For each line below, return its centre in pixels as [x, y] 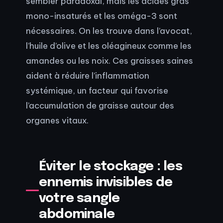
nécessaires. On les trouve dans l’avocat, [109, 31]
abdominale [77, 214]
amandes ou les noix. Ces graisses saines [110, 61]
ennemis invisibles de [106, 182]
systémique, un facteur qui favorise [97, 91]
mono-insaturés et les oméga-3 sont [102, 16]
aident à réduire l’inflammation [88, 76]
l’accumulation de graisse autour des [100, 106]
